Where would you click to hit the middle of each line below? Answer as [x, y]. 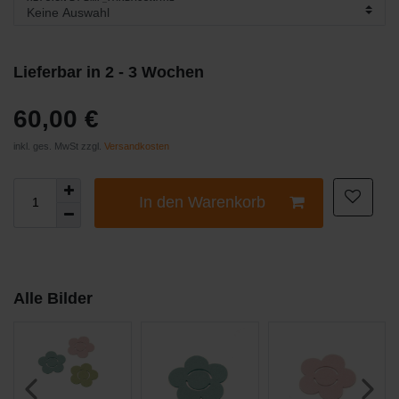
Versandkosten [137, 146]
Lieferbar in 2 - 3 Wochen [109, 72]
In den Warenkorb [202, 203]
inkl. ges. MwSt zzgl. [59, 146]
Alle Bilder [53, 298]
